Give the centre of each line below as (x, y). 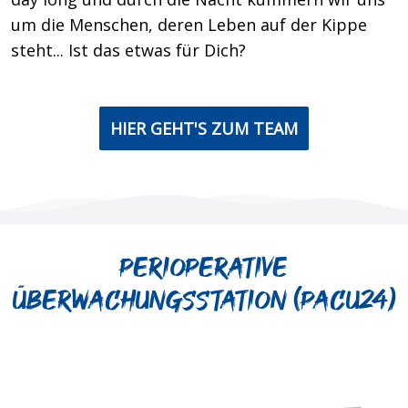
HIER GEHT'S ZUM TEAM (204, 129)
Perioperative (204, 269)
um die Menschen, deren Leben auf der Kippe (189, 25)
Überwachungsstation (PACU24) (204, 301)
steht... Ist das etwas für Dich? (128, 51)
